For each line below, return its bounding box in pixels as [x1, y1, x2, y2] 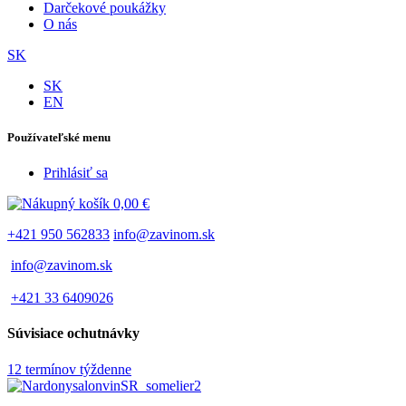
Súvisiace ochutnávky [7, 325, 140, 342]
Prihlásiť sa [43, 164, 108, 180]
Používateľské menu [7, 130, 111, 144]
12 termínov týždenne [7, 361, 131, 377]
